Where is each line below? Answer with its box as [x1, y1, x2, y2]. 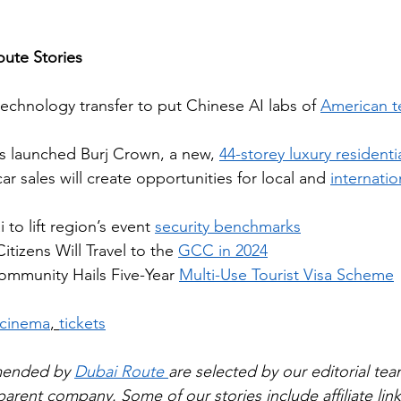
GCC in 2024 [178, 241, 268, 261]
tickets [59, 313, 106, 334]
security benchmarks [155, 217, 301, 237]
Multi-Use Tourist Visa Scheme [179, 265, 394, 286]
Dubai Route [74, 362, 168, 382]
